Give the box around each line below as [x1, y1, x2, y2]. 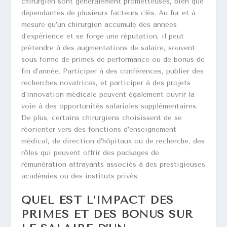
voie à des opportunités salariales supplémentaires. [21, 101, 198, 110]
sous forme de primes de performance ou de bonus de [21, 55, 205, 64]
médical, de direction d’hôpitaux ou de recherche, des [21, 136, 205, 145]
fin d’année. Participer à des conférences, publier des [21, 66, 204, 75]
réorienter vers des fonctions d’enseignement [21, 125, 177, 134]
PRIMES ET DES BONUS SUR [21, 208, 193, 221]
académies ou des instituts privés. [21, 171, 139, 180]
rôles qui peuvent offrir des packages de [21, 148, 160, 157]
